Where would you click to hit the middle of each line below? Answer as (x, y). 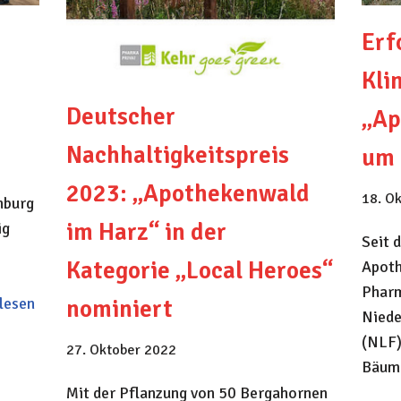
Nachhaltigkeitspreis (177, 156)
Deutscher (120, 117)
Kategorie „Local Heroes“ (199, 271)
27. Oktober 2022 (121, 350)
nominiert (119, 310)
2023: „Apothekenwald (188, 194)
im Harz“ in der (146, 233)
